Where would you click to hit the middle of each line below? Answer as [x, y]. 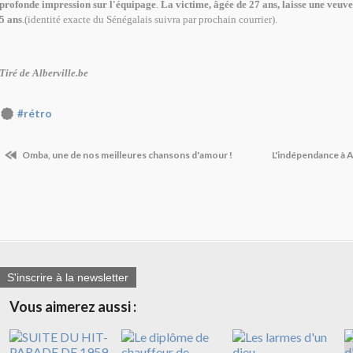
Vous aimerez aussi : [73, 307]
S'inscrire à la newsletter [68, 278]
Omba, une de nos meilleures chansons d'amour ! [126, 154]
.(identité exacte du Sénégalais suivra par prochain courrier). [150, 20]
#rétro [35, 114]
